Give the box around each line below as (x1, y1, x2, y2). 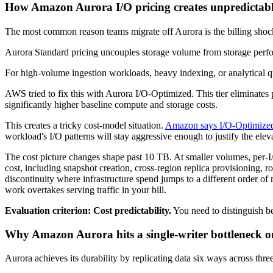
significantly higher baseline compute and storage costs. (5, 99, 218, 110)
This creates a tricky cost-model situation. (5, 119, 165, 130)
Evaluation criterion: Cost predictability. (5, 205, 171, 216)
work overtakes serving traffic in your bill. (5, 184, 166, 195)
